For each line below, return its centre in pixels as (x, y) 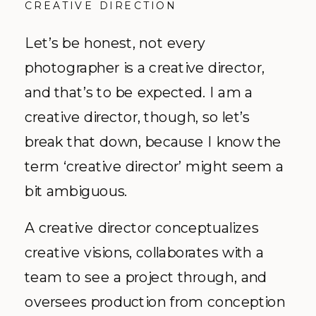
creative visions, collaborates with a (144, 251)
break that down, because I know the (153, 141)
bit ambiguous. (76, 190)
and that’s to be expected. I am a (139, 92)
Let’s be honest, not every (115, 42)
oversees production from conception (155, 301)
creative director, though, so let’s (138, 116)
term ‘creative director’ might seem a (154, 166)
